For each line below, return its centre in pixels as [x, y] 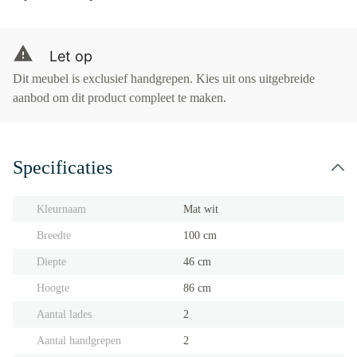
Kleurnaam [61, 209]
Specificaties [63, 167]
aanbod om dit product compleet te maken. [120, 98]
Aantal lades [64, 314]
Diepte [51, 262]
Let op [71, 56]
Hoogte [53, 288]
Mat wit [201, 209]
